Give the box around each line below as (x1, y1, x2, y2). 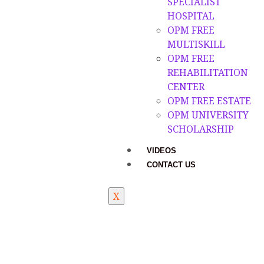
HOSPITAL (167, 9, 214, 22)
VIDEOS (147, 146, 176, 155)
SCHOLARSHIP (167, 122, 234, 136)
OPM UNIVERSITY (167, 108, 249, 121)
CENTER (167, 80, 204, 93)
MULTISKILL (167, 37, 225, 51)
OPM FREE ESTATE (167, 94, 251, 107)
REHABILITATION (167, 65, 248, 79)
